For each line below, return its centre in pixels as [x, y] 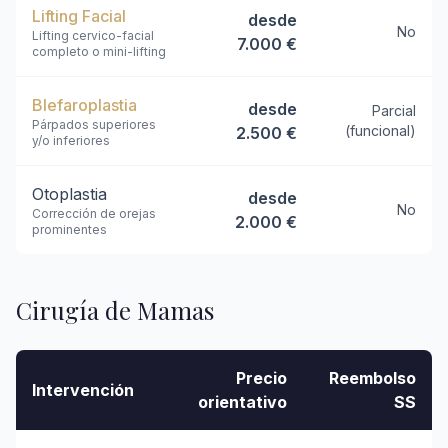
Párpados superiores [94, 124]
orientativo [242, 402]
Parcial [394, 110]
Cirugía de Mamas [115, 310]
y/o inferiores [71, 140]
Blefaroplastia [84, 105]
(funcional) [380, 130]
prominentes [69, 229]
